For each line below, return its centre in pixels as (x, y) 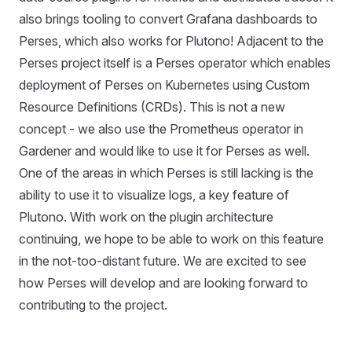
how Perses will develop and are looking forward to (163, 282)
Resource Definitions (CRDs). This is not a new (152, 106)
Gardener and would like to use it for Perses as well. (164, 150)
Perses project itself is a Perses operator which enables (175, 62)
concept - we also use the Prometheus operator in (161, 128)
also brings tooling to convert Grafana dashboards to (168, 18)
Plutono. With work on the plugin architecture (146, 216)
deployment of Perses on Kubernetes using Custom (164, 84)
